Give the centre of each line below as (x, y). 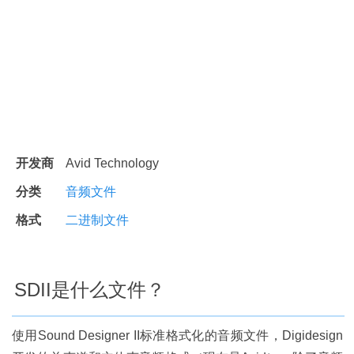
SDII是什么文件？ (90, 290)
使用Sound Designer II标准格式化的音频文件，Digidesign (177, 335)
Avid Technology (112, 163)
